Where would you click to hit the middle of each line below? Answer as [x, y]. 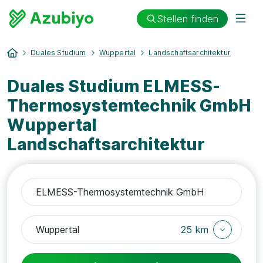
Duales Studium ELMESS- [114, 86]
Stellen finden [187, 18]
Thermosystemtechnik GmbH [129, 106]
